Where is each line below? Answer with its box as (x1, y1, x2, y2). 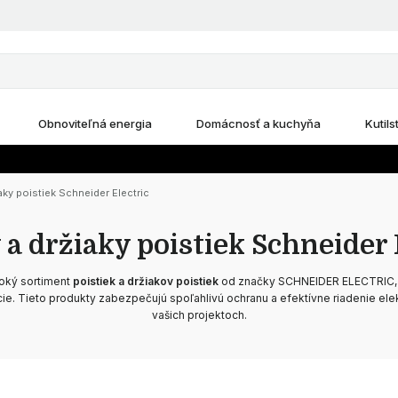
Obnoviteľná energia (38, 116, 152, 131)
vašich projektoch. (151, 308, 247, 322)
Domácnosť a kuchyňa (196, 116, 321, 131)
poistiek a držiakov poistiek (72, 275, 219, 288)
